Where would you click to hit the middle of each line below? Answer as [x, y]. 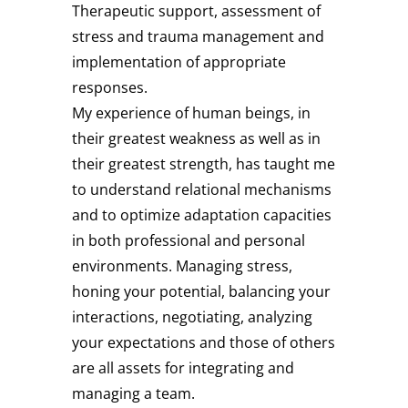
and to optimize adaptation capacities [202, 215]
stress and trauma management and [198, 36]
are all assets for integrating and [183, 368]
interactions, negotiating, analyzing [192, 317]
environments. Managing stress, [182, 266]
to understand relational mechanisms [202, 189]
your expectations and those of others [204, 342]
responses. [110, 87]
